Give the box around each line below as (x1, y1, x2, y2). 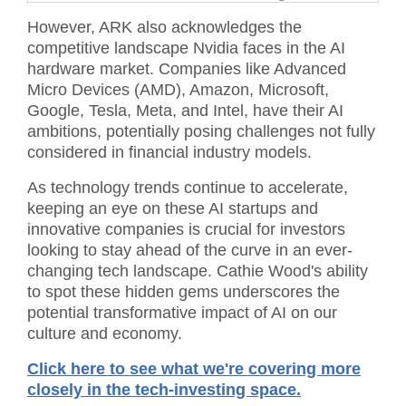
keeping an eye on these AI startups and (27, 199, 318, 218)
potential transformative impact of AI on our (27, 304, 337, 323)
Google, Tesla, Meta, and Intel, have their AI (27, 101, 343, 121)
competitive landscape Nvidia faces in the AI (27, 39, 345, 58)
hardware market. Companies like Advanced (27, 60, 346, 79)
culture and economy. (27, 324, 182, 343)
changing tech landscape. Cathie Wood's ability (27, 262, 368, 281)
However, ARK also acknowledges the (27, 18, 302, 37)
